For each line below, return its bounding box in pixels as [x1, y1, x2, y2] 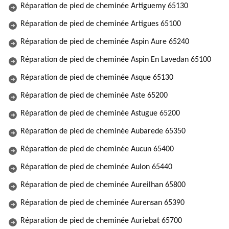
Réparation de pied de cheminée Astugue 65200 [20, 109, 180, 118]
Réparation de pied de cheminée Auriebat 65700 [20, 217, 182, 225]
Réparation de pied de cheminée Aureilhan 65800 [20, 181, 186, 189]
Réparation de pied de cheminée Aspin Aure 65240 [20, 38, 189, 46]
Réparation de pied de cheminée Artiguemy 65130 [20, 2, 188, 10]
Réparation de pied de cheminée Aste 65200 [20, 91, 168, 100]
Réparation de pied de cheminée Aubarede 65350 [20, 127, 186, 135]
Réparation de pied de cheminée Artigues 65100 [20, 20, 181, 28]
